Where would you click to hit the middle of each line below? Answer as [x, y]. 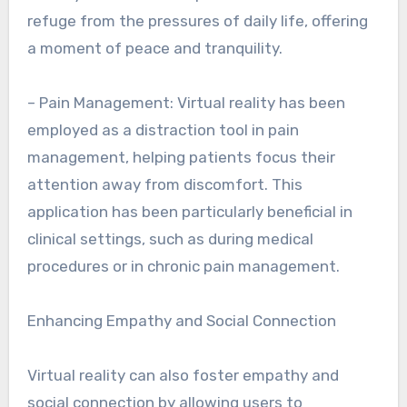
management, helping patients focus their [181, 157]
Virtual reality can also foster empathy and [183, 375]
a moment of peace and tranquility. [154, 48]
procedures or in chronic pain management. [183, 266]
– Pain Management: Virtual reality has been [186, 103]
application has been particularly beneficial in [189, 212]
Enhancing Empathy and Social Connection [181, 321]
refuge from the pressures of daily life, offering [197, 21]
